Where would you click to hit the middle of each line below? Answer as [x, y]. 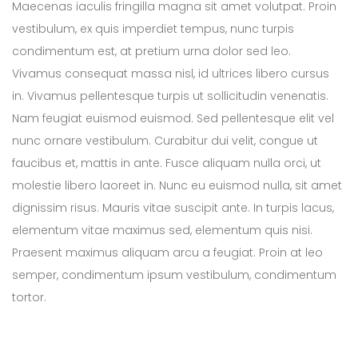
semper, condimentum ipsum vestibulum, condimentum [174, 275]
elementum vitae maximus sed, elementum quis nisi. [162, 231]
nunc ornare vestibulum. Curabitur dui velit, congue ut [165, 141]
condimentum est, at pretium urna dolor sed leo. [151, 52]
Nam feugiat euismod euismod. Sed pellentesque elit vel [173, 119]
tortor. [29, 298]
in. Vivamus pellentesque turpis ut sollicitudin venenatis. [170, 96]
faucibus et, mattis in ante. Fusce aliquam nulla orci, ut [167, 163]
